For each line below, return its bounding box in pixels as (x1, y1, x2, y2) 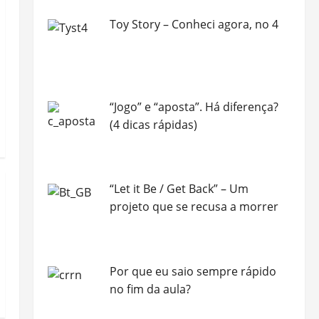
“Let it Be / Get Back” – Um (109, 181, 249, 197)
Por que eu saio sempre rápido (109, 263, 276, 280)
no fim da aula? (109, 281, 191, 298)
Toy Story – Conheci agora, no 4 (109, 16, 278, 32)
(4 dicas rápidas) (109, 116, 197, 132)
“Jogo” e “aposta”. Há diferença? (109, 98, 278, 115)
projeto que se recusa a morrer (109, 199, 278, 215)
